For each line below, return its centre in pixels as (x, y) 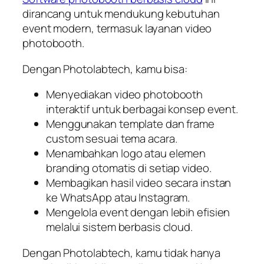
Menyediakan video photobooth (125, 95)
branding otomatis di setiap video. (129, 168)
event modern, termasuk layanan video (117, 29)
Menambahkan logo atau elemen (126, 154)
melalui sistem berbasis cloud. (119, 227)
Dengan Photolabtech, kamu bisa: (105, 69)
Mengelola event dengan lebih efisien (138, 212)
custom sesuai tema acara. (112, 139)
